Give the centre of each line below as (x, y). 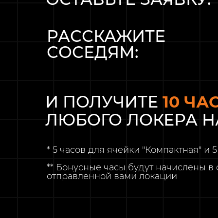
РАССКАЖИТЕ (106, 36)
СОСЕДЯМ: (92, 52)
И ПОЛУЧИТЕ (104, 102)
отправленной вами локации (112, 176)
